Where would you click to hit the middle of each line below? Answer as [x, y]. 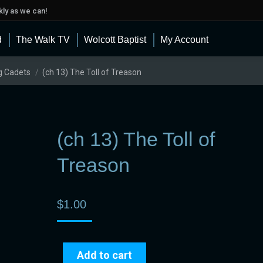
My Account [184, 40]
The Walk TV [43, 40]
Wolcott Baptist [115, 40]
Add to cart [104, 255]
